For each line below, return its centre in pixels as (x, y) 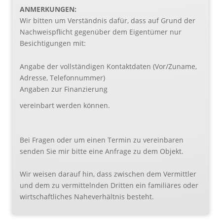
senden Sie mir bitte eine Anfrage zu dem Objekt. (102, 151)
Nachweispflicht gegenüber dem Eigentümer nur (101, 32)
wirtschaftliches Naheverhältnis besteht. (87, 197)
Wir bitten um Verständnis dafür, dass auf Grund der (108, 20)
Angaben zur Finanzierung (65, 89)
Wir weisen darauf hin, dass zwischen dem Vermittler (108, 174)
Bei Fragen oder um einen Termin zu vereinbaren (102, 140)
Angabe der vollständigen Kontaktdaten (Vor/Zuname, (108, 66)
